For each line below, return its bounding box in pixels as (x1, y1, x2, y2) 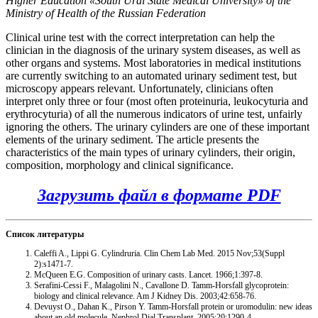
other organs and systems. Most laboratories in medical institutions (6, 57, 301, 70)
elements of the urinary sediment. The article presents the (6, 133, 259, 146)
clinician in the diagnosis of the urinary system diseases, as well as (6, 44, 300, 57)
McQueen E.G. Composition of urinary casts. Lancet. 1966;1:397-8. (34, 269, 263, 280)
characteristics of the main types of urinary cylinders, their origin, (6, 146, 295, 159)
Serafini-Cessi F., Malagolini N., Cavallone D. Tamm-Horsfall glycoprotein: (34, 280, 289, 290)
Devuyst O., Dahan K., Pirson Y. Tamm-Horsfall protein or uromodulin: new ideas (34, 301, 312, 312)
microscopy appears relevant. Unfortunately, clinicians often (6, 82, 273, 95)
